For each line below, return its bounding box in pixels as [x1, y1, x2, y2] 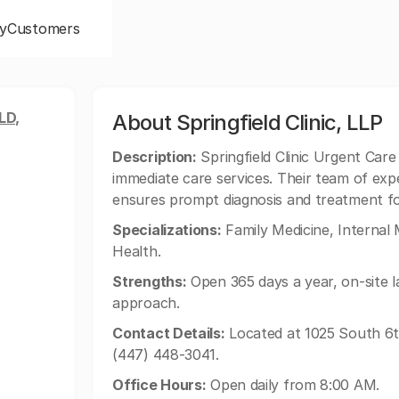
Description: [112, 148, 197, 166]
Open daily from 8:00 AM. [206, 376, 379, 394]
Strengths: [112, 273, 187, 290]
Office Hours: [112, 376, 207, 394]
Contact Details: [112, 324, 225, 342]
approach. [112, 294, 180, 312]
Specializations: [112, 221, 222, 239]
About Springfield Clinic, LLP [112, 110, 383, 135]
